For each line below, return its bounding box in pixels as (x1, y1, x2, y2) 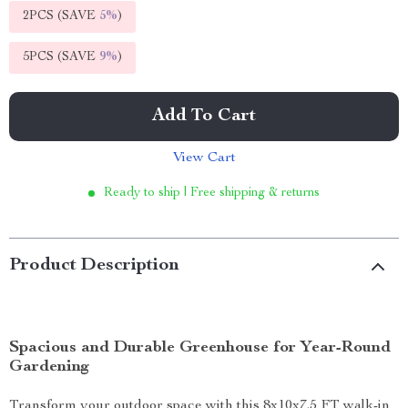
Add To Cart (152, 107, 256, 126)
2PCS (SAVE (23, 10, 99, 23)
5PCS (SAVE (23, 51, 99, 64)
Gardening (9, 359, 89, 375)
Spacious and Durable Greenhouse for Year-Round (9, 340, 391, 356)
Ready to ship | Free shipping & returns (104, 187, 320, 199)
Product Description (9, 257, 179, 275)
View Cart (172, 151, 236, 166)
